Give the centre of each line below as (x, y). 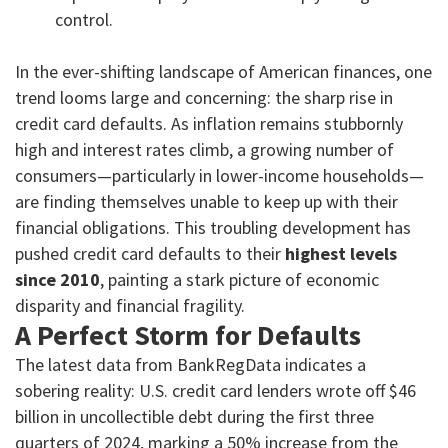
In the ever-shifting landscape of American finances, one (223, 72)
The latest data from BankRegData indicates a (190, 365)
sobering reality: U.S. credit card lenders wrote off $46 (215, 391)
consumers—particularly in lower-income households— (219, 176)
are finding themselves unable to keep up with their (206, 202)
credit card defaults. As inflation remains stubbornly (209, 124)
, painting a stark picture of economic (239, 280)
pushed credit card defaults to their (150, 254)
